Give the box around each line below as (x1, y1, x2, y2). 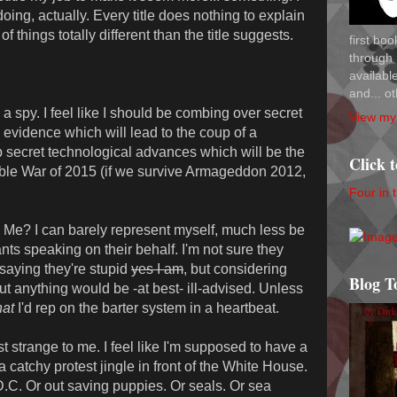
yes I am (131, 261, 183, 277)
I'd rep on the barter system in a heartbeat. (14, 300, 279, 316)
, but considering (183, 261, 287, 277)
